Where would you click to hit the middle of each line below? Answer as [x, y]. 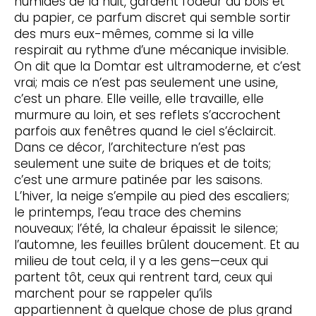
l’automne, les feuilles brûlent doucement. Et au [156, 245]
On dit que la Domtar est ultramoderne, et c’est [157, 67]
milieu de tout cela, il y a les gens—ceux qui [141, 261]
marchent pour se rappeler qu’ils [113, 294]
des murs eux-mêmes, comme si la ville [134, 34]
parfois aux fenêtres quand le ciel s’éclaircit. [145, 132]
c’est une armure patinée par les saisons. [138, 180]
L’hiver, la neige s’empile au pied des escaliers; [151, 196]
